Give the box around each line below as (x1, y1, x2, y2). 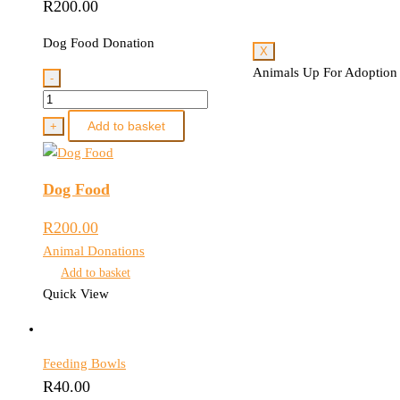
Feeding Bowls (43, 356, 126, 371)
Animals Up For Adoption (253, 64, 397, 79)
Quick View (43, 287, 109, 302)
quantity (42, 134, 87, 149)
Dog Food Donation (43, 36, 154, 51)
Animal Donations (43, 244, 145, 259)
